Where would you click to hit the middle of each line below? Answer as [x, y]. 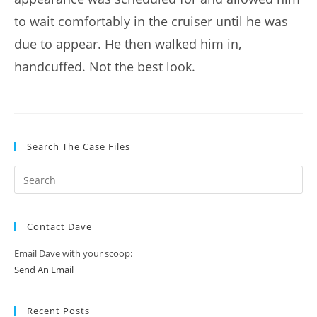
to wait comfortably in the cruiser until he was [151, 22]
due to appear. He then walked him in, [128, 44]
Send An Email [44, 270]
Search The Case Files [79, 147]
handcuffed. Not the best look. [105, 67]
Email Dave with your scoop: [73, 254]
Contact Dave [59, 227]
